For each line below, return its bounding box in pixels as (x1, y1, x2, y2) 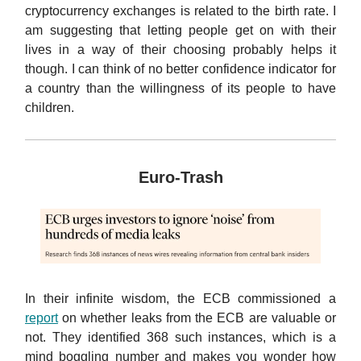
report (25, 310, 58, 325)
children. (25, 100, 74, 114)
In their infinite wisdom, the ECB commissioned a (25, 291, 336, 305)
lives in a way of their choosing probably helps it (25, 42, 336, 56)
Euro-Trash (138, 168, 223, 186)
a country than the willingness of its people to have (25, 81, 336, 95)
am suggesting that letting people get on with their (25, 23, 336, 37)
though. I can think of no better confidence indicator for (25, 61, 336, 76)
